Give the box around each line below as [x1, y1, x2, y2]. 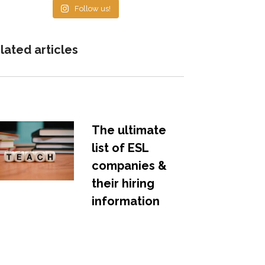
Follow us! [75, 4, 111, 13]
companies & [91, 158, 167, 173]
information [91, 193, 160, 208]
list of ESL [91, 140, 148, 155]
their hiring [91, 176, 154, 190]
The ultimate [91, 122, 166, 137]
